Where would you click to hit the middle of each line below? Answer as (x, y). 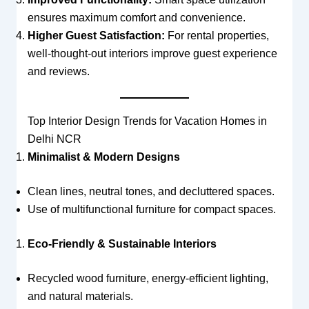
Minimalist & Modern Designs (103, 157)
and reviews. (58, 71)
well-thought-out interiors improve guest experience (152, 53)
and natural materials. (80, 296)
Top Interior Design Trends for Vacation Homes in (147, 121)
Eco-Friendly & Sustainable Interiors (122, 243)
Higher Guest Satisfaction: (96, 35)
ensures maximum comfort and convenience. (136, 17)
